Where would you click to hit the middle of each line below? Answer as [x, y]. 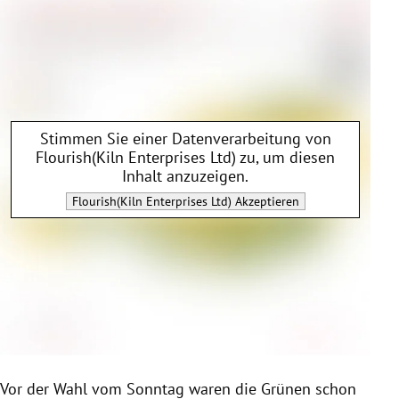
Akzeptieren [265, 202]
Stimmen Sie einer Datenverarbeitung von [185, 139]
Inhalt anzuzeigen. [185, 176]
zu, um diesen [285, 158]
